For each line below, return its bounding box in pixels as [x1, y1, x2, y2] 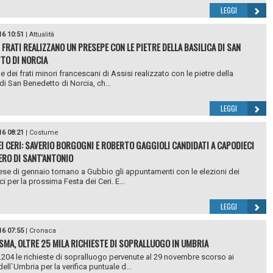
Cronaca [29, 227, 56, 235]
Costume [29, 129, 58, 136]
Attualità [29, 30, 54, 38]
